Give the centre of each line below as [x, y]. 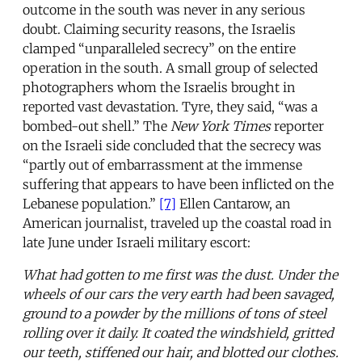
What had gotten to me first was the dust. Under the [180, 275]
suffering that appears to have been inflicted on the [178, 185]
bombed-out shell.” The [97, 126]
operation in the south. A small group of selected [170, 68]
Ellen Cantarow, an [233, 204]
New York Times [221, 126]
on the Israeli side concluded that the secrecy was [172, 146]
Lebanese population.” [91, 204]
